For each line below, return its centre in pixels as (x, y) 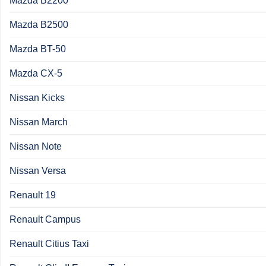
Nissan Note (36, 146)
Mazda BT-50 (38, 49)
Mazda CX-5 (36, 73)
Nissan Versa (38, 170)
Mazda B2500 (39, 24)
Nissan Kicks (37, 97)
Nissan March (39, 122)
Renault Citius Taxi (49, 243)
